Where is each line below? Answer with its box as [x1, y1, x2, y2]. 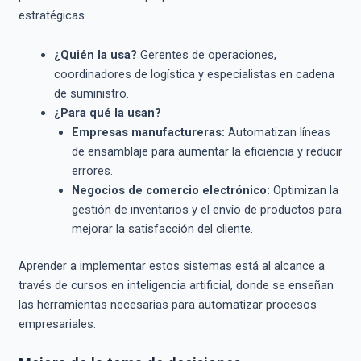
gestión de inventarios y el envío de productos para [71, 202, 342, 218]
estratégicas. [18, 7, 87, 23]
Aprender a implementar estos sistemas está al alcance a [18, 259, 325, 274]
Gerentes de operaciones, [136, 48, 276, 63]
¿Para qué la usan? [53, 106, 161, 121]
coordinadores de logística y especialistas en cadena [53, 67, 334, 82]
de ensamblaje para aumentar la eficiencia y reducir [71, 144, 342, 160]
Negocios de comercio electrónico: [71, 183, 270, 198]
